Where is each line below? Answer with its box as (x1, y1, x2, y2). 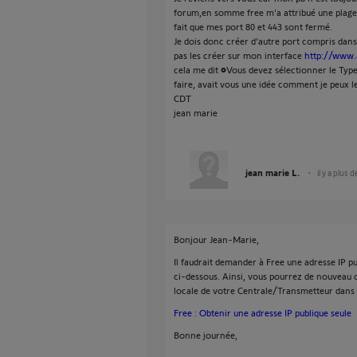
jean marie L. (245, 167, 300, 178)
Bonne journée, (174, 329, 237, 340)
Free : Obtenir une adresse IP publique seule (174, 307, 351, 318)
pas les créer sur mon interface (174, 49, 304, 61)
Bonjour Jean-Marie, (174, 233, 259, 245)
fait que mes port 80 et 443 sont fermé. (174, 21, 332, 32)
